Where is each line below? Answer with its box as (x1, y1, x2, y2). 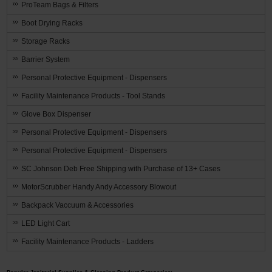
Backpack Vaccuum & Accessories (21, 201, 134, 210)
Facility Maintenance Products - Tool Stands (21, 92, 166, 101)
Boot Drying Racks (21, 19, 83, 28)
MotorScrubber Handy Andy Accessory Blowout (21, 183, 177, 192)
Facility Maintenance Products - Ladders (21, 237, 154, 246)
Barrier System (21, 55, 70, 64)
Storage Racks (21, 37, 70, 46)
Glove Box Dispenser (21, 110, 92, 119)
